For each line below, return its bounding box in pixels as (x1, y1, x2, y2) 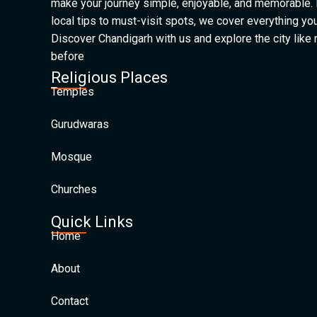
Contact (51, 294, 88, 308)
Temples (51, 85, 94, 98)
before (51, 50, 84, 63)
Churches (51, 183, 97, 196)
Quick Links (51, 213, 133, 231)
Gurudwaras (51, 117, 109, 131)
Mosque (51, 150, 92, 163)
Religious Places (51, 69, 168, 86)
